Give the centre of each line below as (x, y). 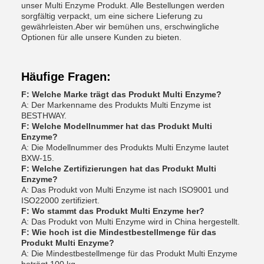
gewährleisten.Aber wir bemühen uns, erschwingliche (120, 27)
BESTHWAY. (44, 115)
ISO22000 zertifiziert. (60, 200)
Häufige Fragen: (66, 77)
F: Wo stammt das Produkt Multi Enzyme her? (113, 211)
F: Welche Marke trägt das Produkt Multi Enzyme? (121, 94)
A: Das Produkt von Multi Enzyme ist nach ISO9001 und (125, 190)
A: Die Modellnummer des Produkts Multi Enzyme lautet (125, 147)
